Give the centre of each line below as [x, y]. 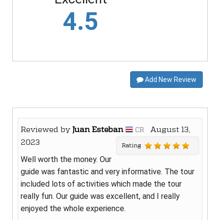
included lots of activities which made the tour [101, 184]
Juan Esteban [98, 130]
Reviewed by [46, 130]
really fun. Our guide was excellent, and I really [100, 196]
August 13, [167, 130]
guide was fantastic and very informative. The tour [108, 172]
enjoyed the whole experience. [73, 209]
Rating [133, 146]
